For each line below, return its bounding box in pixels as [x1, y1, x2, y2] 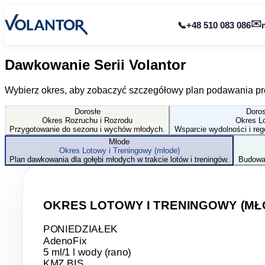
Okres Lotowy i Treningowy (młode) [59, 146, 180, 155]
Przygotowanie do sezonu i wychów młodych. [9, 124, 165, 134]
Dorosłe [74, 106, 101, 116]
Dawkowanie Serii [5, 56, 129, 73]
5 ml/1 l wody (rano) [43, 247, 131, 258]
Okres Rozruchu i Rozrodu [42, 115, 132, 125]
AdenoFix [43, 235, 87, 247]
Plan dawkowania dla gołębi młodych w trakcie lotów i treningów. [9, 154, 229, 164]
